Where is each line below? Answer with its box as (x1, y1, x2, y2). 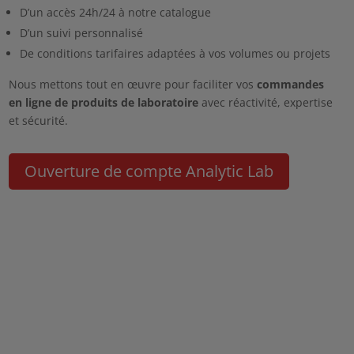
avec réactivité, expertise (198, 95, 333, 111)
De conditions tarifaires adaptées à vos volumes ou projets (19, 46, 330, 62)
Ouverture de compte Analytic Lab (24, 160, 273, 183)
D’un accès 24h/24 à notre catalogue (19, 5, 211, 21)
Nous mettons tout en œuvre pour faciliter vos (8, 77, 254, 92)
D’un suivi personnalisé (19, 25, 143, 41)
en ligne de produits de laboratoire (8, 95, 198, 111)
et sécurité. (8, 113, 68, 129)
